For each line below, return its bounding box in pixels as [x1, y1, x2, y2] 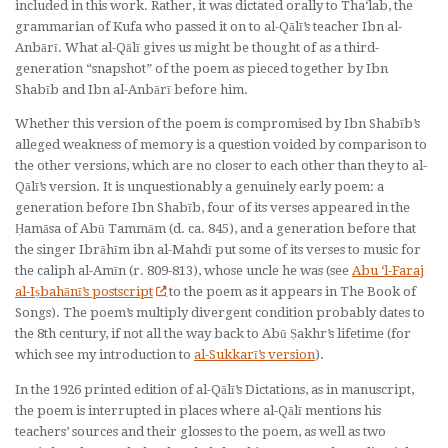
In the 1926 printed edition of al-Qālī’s [15, 381, 245, 397]
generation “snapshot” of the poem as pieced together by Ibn [15, 61, 388, 77]
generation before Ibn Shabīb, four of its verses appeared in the [15, 200, 410, 216]
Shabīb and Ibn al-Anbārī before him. [15, 82, 248, 98]
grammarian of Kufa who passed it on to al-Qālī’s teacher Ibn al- [15, 19, 402, 35]
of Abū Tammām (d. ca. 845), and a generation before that [61, 221, 416, 237]
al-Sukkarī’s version [194, 347, 315, 363]
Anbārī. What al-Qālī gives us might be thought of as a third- [15, 40, 379, 56]
